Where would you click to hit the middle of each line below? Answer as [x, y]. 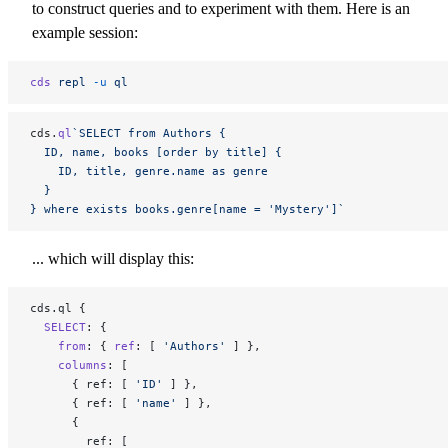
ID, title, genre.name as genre [149, 170]
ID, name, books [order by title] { [156, 151]
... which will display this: [113, 258]
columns [68, 364]
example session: [85, 32]
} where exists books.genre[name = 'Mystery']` [187, 208]
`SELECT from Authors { [149, 132]
